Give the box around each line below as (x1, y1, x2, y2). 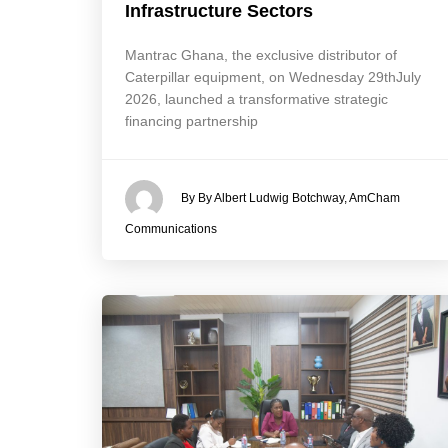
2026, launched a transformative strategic (125, 91, 388, 108)
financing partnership (125, 113, 258, 130)
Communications (125, 222, 217, 237)
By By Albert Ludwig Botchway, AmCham (181, 191, 400, 206)
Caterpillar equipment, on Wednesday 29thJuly (125, 69, 421, 86)
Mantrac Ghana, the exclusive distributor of (125, 47, 397, 64)
